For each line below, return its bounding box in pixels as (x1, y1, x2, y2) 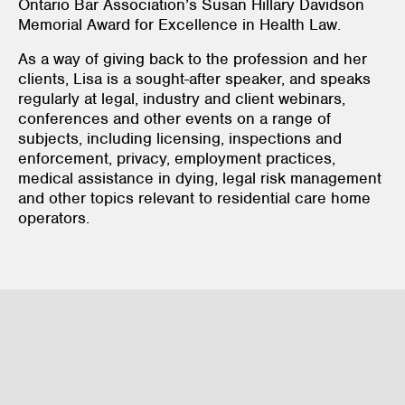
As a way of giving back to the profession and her (18, 48, 367, 69)
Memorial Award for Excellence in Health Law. (18, 14, 350, 34)
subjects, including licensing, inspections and (18, 127, 342, 148)
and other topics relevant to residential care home (18, 187, 371, 208)
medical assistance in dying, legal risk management (18, 167, 381, 188)
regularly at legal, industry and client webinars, (18, 88, 345, 108)
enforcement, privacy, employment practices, (18, 147, 335, 168)
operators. (18, 207, 103, 228)
